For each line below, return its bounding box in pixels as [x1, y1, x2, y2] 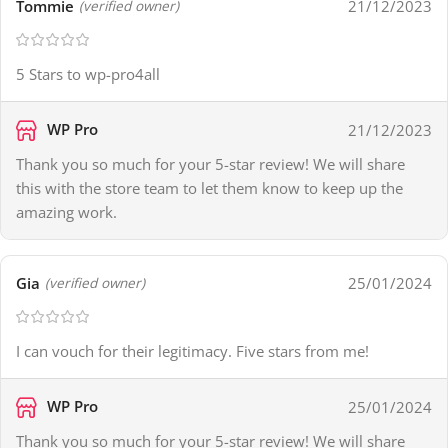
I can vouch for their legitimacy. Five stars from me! [16, 341, 369, 362]
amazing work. [16, 202, 117, 223]
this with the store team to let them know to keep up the [16, 178, 403, 199]
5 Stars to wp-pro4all [16, 64, 160, 85]
